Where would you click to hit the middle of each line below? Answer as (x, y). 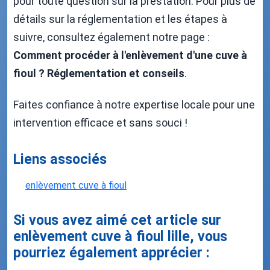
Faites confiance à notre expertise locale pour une (134, 104)
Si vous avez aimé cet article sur (117, 220)
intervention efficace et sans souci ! (100, 122)
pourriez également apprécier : (111, 252)
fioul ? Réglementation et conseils (99, 73)
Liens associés (60, 159)
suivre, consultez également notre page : (111, 37)
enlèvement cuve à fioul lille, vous (120, 236)
